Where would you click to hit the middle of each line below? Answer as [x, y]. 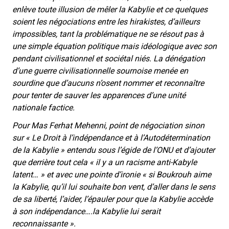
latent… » [29, 175]
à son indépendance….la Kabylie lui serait [86, 212]
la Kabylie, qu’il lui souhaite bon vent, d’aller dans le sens [114, 187]
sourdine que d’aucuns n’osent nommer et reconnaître [108, 83]
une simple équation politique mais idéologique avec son [114, 47]
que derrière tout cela [51, 163]
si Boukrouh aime [180, 175]
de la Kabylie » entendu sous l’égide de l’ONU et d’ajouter [113, 150]
